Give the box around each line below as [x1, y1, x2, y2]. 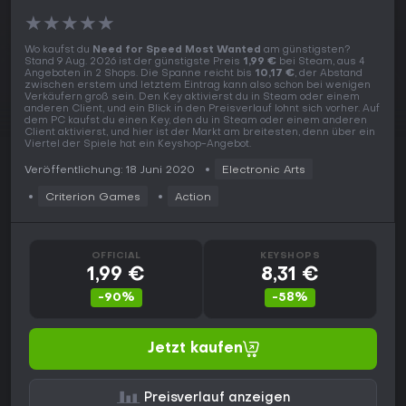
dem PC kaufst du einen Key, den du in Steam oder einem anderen [24, 116, 367, 127]
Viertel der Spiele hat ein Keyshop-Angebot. [24, 140, 251, 150]
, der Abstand [295, 69, 362, 80]
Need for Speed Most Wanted [92, 45, 261, 56]
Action [175, 192, 211, 204]
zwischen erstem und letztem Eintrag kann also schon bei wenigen [24, 81, 371, 92]
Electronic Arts [222, 165, 305, 177]
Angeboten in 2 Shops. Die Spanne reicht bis [24, 69, 255, 80]
